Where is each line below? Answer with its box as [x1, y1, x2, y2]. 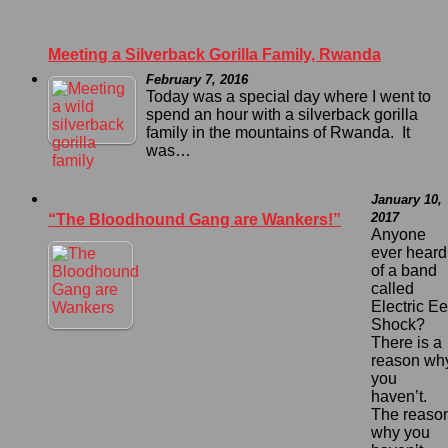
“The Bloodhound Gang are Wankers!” [48, 211, 341, 229]
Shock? [371, 316, 429, 334]
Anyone [371, 226, 426, 244]
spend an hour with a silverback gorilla [146, 106, 418, 124]
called [371, 280, 414, 298]
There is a [371, 334, 442, 352]
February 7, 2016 [146, 72, 248, 88]
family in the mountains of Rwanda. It [146, 124, 410, 142]
